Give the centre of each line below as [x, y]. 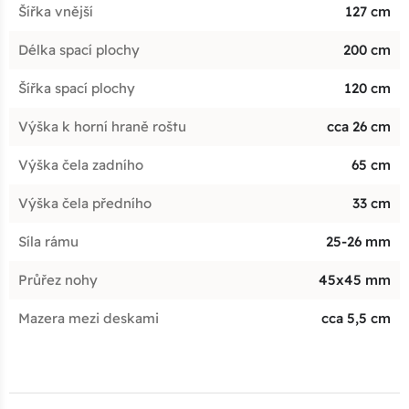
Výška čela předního [85, 204]
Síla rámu [48, 242]
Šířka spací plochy [77, 89]
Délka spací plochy [79, 50]
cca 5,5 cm [356, 319]
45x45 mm [355, 280]
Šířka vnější [56, 12]
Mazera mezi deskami [89, 319]
